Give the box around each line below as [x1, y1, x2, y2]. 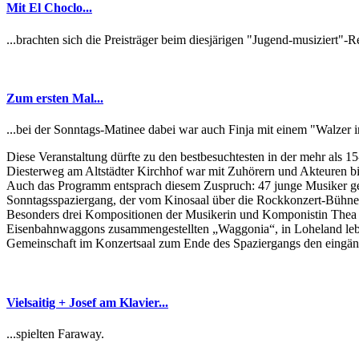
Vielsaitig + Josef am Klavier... [6, 295, 168, 309]
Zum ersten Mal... [6, 91, 103, 105]
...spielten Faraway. [6, 326, 104, 341]
